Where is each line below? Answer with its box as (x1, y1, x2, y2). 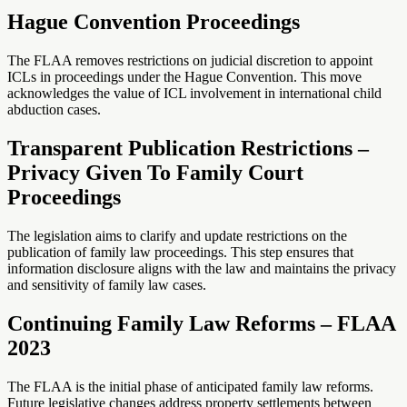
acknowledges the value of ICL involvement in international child (7, 85, 382, 102)
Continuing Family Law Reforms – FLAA (7, 311, 395, 335)
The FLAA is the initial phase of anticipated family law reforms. (7, 378, 373, 394)
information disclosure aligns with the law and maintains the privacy (7, 261, 396, 276)
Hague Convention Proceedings (7, 10, 305, 35)
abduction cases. (7, 102, 101, 118)
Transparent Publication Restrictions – (7, 136, 369, 161)
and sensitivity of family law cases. (7, 277, 206, 293)
